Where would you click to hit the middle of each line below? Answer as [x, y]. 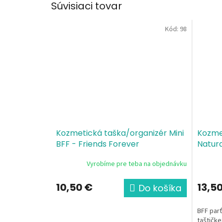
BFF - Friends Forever [98, 144]
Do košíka [160, 188]
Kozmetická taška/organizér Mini [120, 133]
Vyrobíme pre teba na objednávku [137, 164]
